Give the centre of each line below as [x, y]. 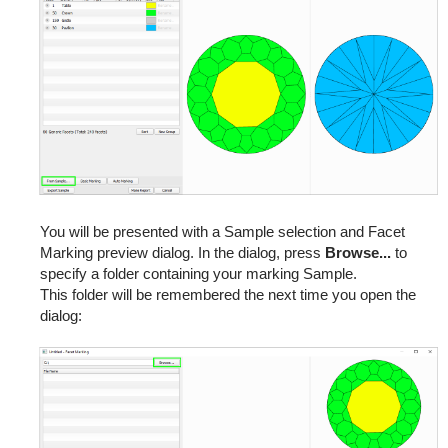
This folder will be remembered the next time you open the [227, 295]
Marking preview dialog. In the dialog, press [182, 253]
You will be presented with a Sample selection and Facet [222, 232]
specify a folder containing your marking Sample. [198, 274]
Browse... [357, 253]
